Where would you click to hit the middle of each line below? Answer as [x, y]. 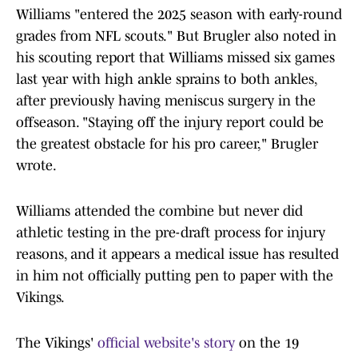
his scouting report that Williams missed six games [175, 58]
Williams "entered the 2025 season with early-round [179, 15]
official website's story [168, 343]
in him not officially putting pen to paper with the [175, 276]
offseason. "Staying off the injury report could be [170, 123]
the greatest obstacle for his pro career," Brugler [167, 144]
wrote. [36, 166]
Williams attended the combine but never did [159, 211]
